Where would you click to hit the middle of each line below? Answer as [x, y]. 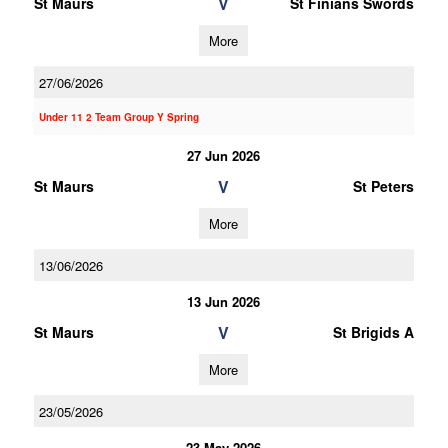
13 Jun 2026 [224, 301]
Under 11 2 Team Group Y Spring [118, 117]
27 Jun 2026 [224, 155]
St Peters [383, 186]
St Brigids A [373, 332]
